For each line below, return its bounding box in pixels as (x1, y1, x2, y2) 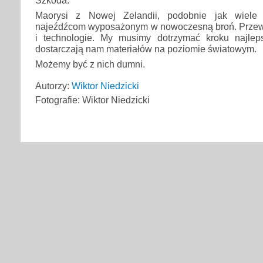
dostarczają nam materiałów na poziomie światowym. (35, 43, 257, 55)
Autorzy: (35, 80, 72, 92)
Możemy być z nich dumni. (35, 59, 145, 70)
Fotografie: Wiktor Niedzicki (35, 95, 150, 106)
